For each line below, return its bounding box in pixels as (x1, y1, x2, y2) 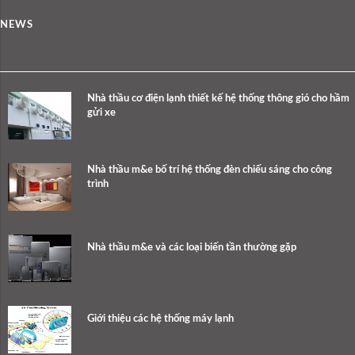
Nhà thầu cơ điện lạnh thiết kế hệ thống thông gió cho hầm (87, 94, 349, 105)
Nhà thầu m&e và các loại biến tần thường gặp (87, 242, 296, 254)
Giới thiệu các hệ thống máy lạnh (87, 314, 234, 325)
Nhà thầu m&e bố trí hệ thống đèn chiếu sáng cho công (87, 165, 332, 176)
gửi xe (87, 108, 116, 119)
